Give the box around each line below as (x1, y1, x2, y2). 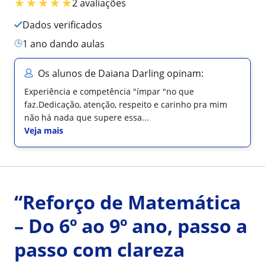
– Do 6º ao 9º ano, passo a (14, 212, 247, 238)
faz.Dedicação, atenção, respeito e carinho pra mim (24, 98, 227, 110)
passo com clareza (14, 236, 185, 262)
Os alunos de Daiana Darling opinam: (38, 66, 203, 80)
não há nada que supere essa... (24, 111, 149, 123)
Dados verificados (30, 18, 102, 31)
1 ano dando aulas (28, 37, 105, 50)
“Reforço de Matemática (14, 189, 241, 215)
